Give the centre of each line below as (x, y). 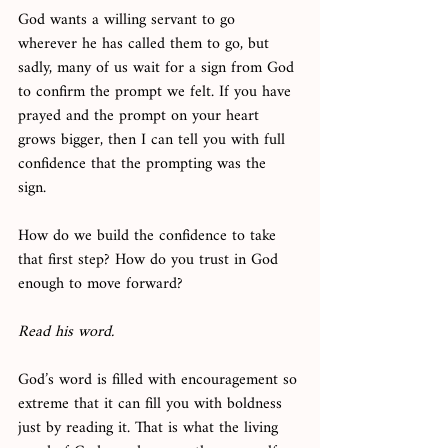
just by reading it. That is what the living (150, 429)
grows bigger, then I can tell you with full (154, 141)
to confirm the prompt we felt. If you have (157, 93)
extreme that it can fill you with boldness (152, 405)
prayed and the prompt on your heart (141, 117)
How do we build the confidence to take (149, 237)
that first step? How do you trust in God (150, 261)
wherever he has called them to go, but (146, 45)
